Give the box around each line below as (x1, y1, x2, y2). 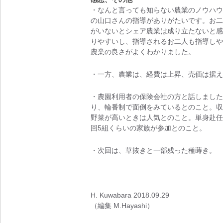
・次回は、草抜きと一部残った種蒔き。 (90, 146, 216, 154)
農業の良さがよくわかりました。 (90, 48, 195, 56)
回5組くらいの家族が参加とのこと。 (90, 124, 206, 132)
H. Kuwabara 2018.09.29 (90, 191, 169, 199)
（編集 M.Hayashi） (90, 202, 154, 210)
